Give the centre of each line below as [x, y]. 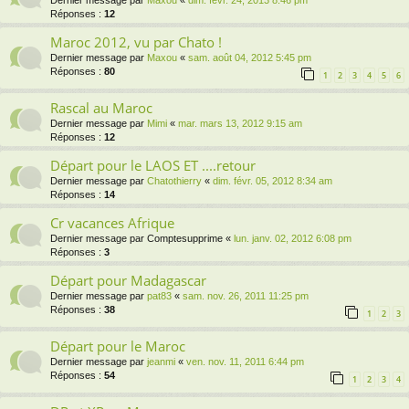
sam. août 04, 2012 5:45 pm [250, 58]
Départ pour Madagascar [128, 281]
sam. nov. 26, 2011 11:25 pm [246, 296]
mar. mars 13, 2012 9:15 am [240, 124]
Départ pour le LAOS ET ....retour [153, 166]
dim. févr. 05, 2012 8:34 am [273, 181]
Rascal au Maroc [101, 108]
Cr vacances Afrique [112, 223]
